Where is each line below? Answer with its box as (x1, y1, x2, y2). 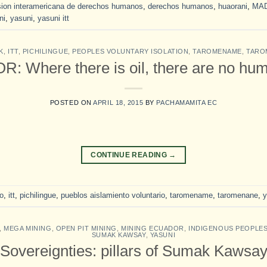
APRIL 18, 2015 (93, 98, 144, 106)
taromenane (218, 190, 258, 200)
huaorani (218, 2, 247, 11)
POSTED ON (49, 98, 94, 106)
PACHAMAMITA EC (156, 98, 218, 106)
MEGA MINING (4, 224, 52, 232)
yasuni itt (38, 14, 69, 23)
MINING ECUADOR (121, 224, 184, 232)
